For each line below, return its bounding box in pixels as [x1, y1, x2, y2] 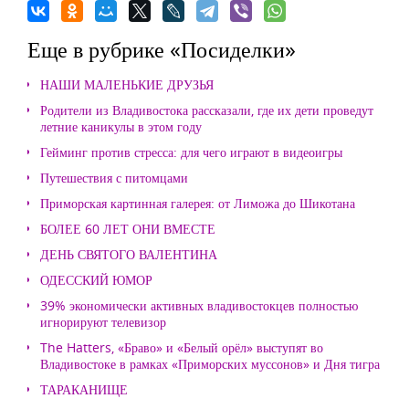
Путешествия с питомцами [40, 169, 188, 186]
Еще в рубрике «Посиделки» [27, 34, 296, 64]
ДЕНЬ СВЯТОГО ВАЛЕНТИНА [40, 246, 217, 263]
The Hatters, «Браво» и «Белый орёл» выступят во [40, 339, 323, 356]
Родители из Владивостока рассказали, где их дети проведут [40, 101, 373, 119]
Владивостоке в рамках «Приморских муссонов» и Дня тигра [40, 355, 380, 372]
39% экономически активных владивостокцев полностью [40, 297, 358, 314]
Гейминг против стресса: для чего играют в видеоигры [40, 143, 342, 161]
